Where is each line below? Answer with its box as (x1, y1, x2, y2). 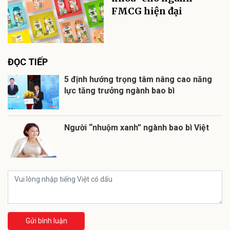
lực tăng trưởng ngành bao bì (64, 86, 175, 96)
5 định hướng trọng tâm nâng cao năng (64, 74, 212, 85)
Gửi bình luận (25, 217, 67, 225)
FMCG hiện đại (111, 5, 183, 17)
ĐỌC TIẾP (8, 56, 48, 68)
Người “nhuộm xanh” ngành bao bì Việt (64, 123, 209, 133)
